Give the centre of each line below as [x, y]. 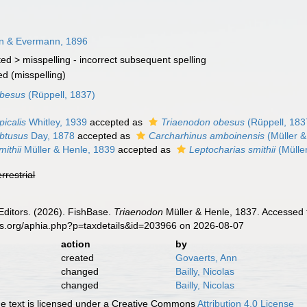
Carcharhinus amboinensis [207, 136]
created [77, 258]
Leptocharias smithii [233, 149]
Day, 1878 [52, 136]
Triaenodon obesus [203, 122]
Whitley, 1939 [57, 122]
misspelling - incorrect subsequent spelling [115, 60]
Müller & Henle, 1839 [69, 149]
